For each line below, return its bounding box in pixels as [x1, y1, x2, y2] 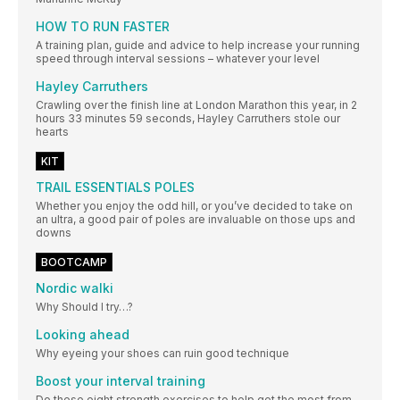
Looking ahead [36, 326, 129, 342]
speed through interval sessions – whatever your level [36, 51, 320, 65]
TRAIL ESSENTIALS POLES [36, 179, 195, 195]
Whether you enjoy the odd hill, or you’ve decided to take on [36, 198, 353, 212]
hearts [36, 124, 69, 138]
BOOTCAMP [41, 254, 107, 269]
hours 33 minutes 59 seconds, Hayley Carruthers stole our [36, 111, 340, 125]
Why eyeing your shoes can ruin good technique [36, 346, 289, 360]
